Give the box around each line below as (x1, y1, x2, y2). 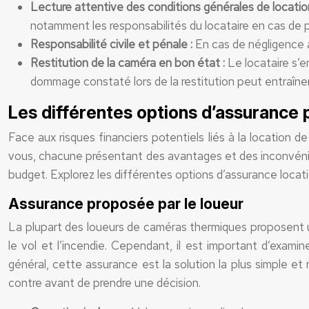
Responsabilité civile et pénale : (30, 37, 195, 52)
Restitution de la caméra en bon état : (30, 55, 228, 70)
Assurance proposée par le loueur (8, 195, 243, 212)
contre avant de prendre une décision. (8, 275, 201, 290)
